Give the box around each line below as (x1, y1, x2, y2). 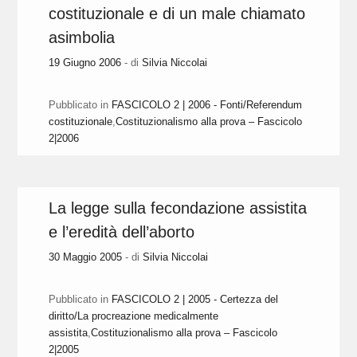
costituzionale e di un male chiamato (49, 5, 306, 23)
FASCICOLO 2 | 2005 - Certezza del (112, 293, 279, 306)
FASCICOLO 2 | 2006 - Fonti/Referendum (112, 99, 303, 112)
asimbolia (49, 29, 116, 47)
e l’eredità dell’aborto (49, 223, 195, 241)
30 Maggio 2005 (49, 251, 123, 264)
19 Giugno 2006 (49, 57, 122, 69)
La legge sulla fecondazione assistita (49, 199, 308, 218)
